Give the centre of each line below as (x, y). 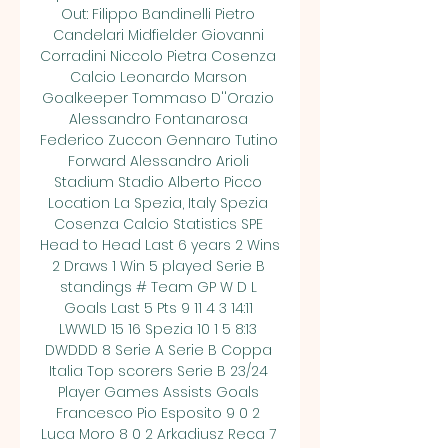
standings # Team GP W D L (158, 287)
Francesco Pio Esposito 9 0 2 (158, 413)
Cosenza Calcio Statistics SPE (158, 224)
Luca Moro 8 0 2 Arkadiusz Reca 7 (158, 434)
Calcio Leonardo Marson (158, 77)
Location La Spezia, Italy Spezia (158, 203)
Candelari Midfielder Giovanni (158, 35)
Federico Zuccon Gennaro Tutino (159, 140)
